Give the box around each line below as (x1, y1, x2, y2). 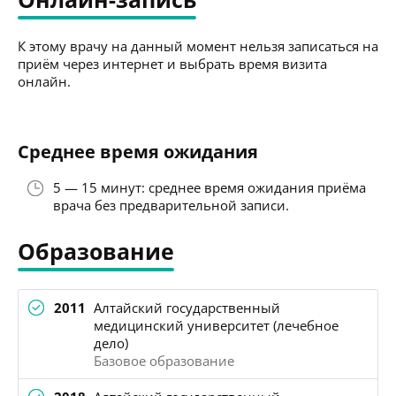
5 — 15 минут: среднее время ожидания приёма (53, 178, 366, 196)
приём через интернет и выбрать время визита (18, 54, 327, 72)
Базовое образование (94, 351, 234, 369)
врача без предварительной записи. (53, 195, 289, 214)
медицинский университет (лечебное (94, 316, 339, 334)
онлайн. (18, 72, 71, 90)
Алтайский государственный (94, 298, 280, 316)
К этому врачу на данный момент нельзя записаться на (18, 36, 378, 55)
